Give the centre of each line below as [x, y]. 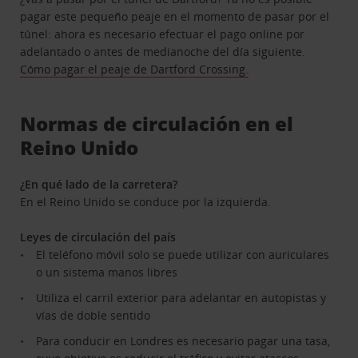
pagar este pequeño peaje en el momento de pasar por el [175, 16]
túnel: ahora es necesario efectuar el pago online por [163, 34]
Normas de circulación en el [157, 123]
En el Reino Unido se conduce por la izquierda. [146, 201]
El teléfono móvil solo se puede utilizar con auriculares [183, 254]
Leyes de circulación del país [98, 237]
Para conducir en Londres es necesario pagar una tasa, [183, 340]
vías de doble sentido [93, 315]
